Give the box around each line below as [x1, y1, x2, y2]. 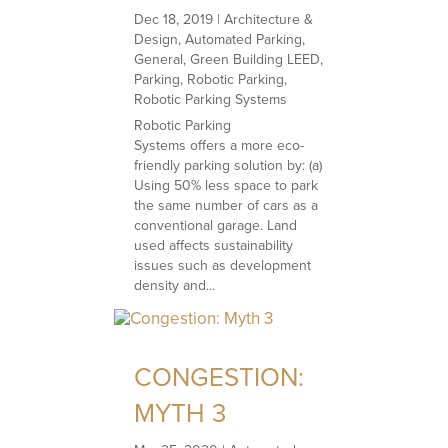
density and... [134, 274, 216, 296]
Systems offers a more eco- [134, 134, 305, 156]
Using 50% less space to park [134, 174, 319, 196]
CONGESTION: [134, 357, 305, 396]
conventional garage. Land [134, 214, 298, 236]
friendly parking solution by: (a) [134, 154, 323, 176]
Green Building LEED [190, 48, 321, 70]
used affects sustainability [134, 234, 294, 256]
